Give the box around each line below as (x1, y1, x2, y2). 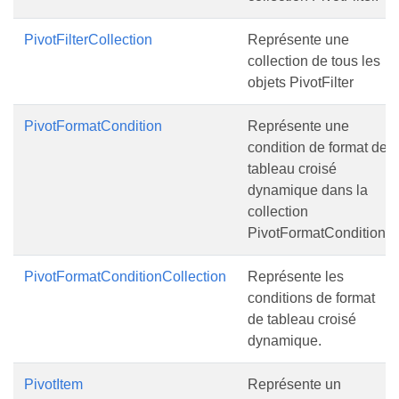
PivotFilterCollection (24, 32, 152, 47)
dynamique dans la (248, 183, 368, 198)
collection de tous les (248, 53, 380, 69)
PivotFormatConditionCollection (24, 269, 226, 284)
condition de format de (248, 140, 387, 155)
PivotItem (24, 377, 83, 392)
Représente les (248, 269, 344, 284)
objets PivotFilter (248, 75, 354, 90)
